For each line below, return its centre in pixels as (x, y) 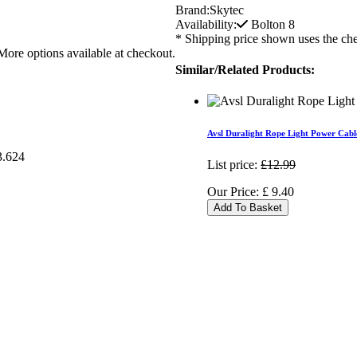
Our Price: (235, 192)
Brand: (192, 10)
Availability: (206, 24)
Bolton (268, 24)
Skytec (227, 10)
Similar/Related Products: (245, 70)
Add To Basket (248, 208)
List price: (232, 165)
